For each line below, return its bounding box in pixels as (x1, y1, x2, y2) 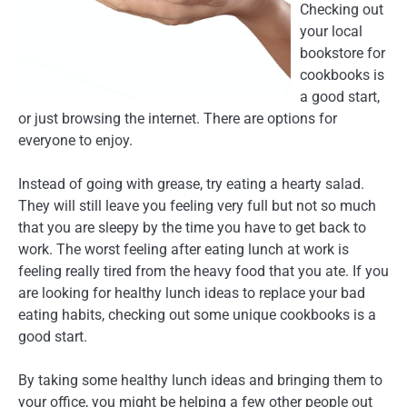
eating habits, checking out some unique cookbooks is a (18, 306, 376, 324)
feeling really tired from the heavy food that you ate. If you (18, 263, 389, 281)
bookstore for (300, 45, 385, 63)
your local (300, 23, 362, 41)
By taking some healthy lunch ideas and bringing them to (18, 372, 382, 390)
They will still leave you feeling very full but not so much (18, 197, 376, 215)
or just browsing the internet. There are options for (18, 110, 337, 128)
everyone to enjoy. (18, 132, 133, 150)
